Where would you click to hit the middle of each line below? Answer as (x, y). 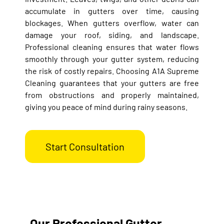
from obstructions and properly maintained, (112, 94)
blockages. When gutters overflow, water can (112, 22)
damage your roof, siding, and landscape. (112, 34)
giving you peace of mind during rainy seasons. (106, 106)
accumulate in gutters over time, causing (112, 10)
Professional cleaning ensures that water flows (112, 46)
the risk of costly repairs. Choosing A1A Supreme (112, 70)
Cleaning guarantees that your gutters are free (112, 82)
